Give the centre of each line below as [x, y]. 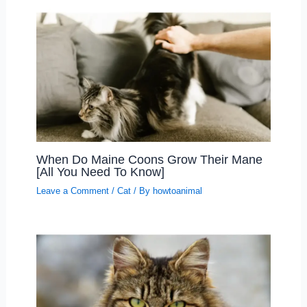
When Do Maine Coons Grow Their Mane [149, 160]
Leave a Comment [72, 191]
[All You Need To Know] [100, 172]
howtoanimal [177, 191]
